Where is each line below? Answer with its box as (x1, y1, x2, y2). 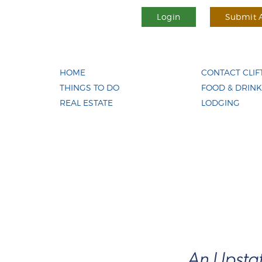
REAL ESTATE (60, 98, 113, 108)
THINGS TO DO (60, 82, 119, 93)
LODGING (201, 98, 240, 108)
